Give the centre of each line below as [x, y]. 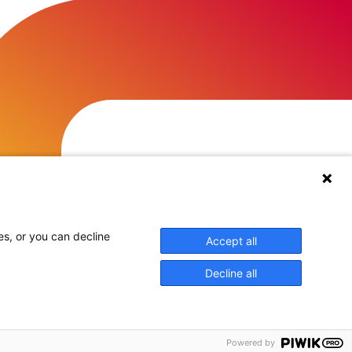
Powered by [251, 343]
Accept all [231, 241]
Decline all [231, 273]
